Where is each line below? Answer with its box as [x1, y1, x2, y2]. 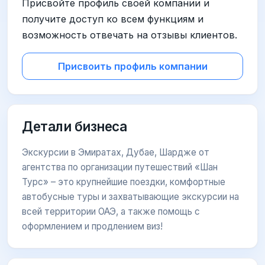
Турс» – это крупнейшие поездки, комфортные [22, 176, 225, 188]
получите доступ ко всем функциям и [22, 12, 203, 25]
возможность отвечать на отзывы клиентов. [22, 28, 237, 41]
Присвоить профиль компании [57, 60, 208, 72]
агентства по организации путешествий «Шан [22, 161, 218, 173]
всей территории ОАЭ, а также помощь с [22, 205, 200, 217]
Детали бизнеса [22, 118, 127, 134]
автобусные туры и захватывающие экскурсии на [22, 190, 239, 202]
